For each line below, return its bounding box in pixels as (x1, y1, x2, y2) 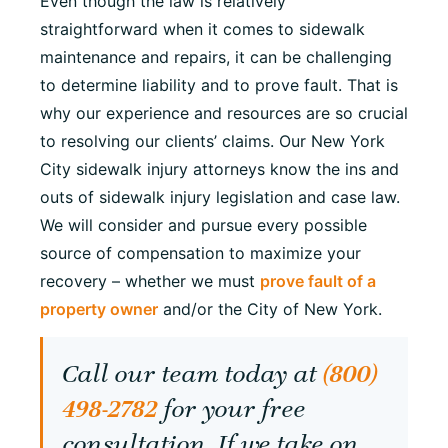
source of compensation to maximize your (40, 242, 361, 263)
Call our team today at (63, 359, 323, 390)
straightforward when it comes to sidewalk (40, 18, 365, 39)
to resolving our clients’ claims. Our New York (40, 130, 385, 151)
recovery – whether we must (40, 270, 260, 291)
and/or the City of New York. (158, 298, 382, 319)
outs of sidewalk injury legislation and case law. (40, 186, 400, 207)
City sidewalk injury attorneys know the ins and (40, 158, 399, 179)
